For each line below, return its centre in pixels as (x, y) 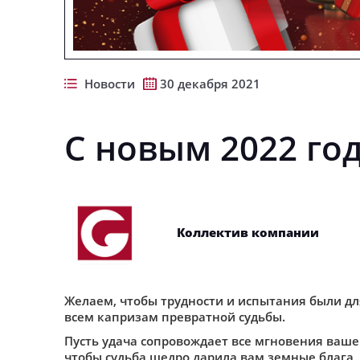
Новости (109, 84)
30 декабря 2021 (210, 84)
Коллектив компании (247, 232)
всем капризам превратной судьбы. (174, 317)
